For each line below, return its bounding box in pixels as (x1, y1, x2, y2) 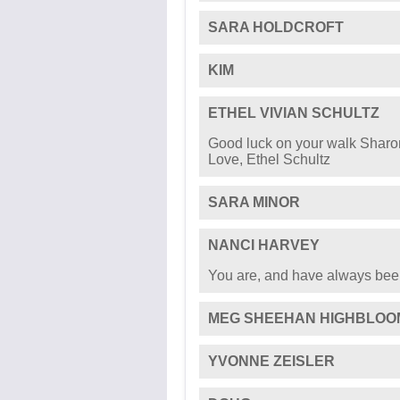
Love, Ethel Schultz (208, 152, 330, 167)
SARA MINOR (208, 195, 300, 210)
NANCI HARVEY (208, 237, 320, 253)
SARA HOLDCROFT (208, 20, 344, 35)
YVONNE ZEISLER (208, 354, 335, 369)
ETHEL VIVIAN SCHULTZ (208, 105, 379, 121)
